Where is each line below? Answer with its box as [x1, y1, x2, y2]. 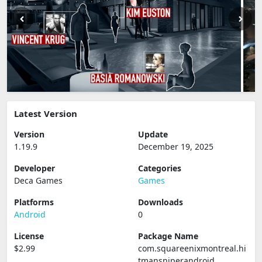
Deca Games [14, 175, 63, 186]
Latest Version [14, 108, 77, 119]
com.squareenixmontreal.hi [138, 243, 246, 254]
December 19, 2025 [138, 141, 213, 152]
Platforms [14, 196, 54, 208]
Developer [14, 163, 55, 174]
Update [138, 129, 168, 140]
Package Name [138, 230, 198, 242]
